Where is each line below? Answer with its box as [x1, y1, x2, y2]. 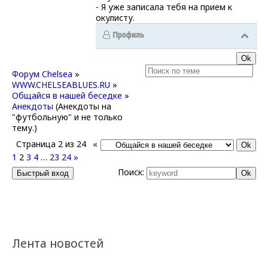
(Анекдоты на [56, 100, 111, 112]
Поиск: [118, 166, 147, 178]
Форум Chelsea [12, 68, 72, 80]
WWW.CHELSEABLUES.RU [12, 78, 110, 90]
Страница [16, 138, 58, 150]
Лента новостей [12, 235, 103, 251]
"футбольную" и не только [12, 111, 123, 123]
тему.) [12, 121, 37, 133]
